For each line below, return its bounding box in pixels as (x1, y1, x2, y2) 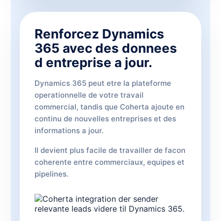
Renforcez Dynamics (35, 26, 164, 41)
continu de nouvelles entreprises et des (35, 114, 176, 123)
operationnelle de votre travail (35, 90, 144, 100)
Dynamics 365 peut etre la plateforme (35, 78, 171, 88)
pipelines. (35, 169, 69, 179)
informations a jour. (35, 126, 104, 135)
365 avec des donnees (35, 40, 177, 56)
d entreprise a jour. (35, 55, 152, 70)
